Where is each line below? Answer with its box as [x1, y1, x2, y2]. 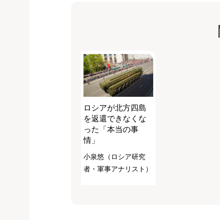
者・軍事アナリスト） [83, 165, 152, 173]
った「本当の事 [83, 125, 138, 134]
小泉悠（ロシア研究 [83, 153, 145, 161]
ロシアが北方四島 [83, 104, 146, 112]
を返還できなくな [83, 114, 146, 123]
